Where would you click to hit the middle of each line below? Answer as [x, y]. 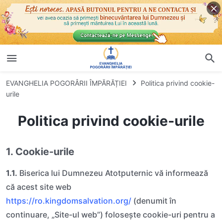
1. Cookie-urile [40, 151]
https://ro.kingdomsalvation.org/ [69, 200]
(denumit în [154, 200]
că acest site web [39, 187]
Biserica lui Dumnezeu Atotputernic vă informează [113, 173]
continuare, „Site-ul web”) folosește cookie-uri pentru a [111, 214]
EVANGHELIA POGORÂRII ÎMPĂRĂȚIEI [66, 83]
